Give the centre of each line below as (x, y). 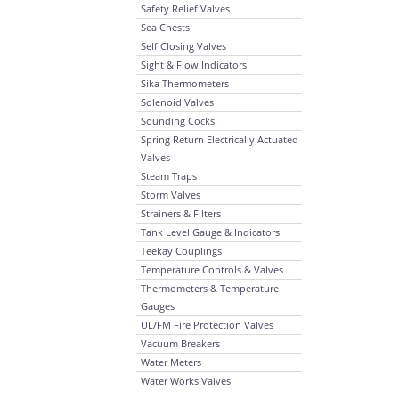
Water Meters (171, 362)
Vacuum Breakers (180, 343)
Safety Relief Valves (185, 8)
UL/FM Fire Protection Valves (207, 325)
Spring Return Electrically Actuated (220, 139)
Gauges (158, 306)
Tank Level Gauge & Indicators (210, 232)
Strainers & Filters (181, 213)
